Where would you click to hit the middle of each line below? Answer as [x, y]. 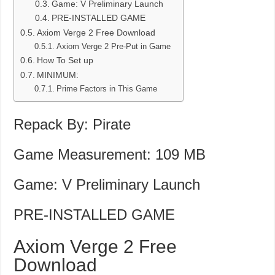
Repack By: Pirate [72, 125]
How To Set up [65, 60]
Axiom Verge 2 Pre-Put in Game [113, 47]
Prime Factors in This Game [107, 89]
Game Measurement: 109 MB [110, 155]
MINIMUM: [58, 75]
